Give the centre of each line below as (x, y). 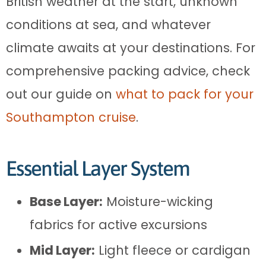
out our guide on (61, 94)
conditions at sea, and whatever (108, 24)
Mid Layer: (62, 250)
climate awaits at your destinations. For (131, 47)
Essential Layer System (98, 168)
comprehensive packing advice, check (128, 71)
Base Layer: (66, 201)
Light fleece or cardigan (173, 250)
